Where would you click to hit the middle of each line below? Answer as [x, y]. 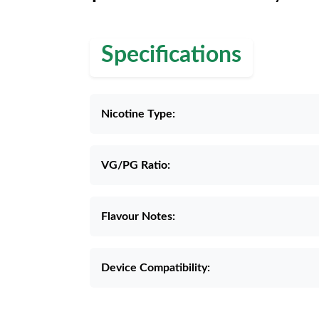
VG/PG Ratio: [136, 165]
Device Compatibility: [156, 268]
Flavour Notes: [138, 216]
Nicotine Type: [138, 114]
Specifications [171, 55]
